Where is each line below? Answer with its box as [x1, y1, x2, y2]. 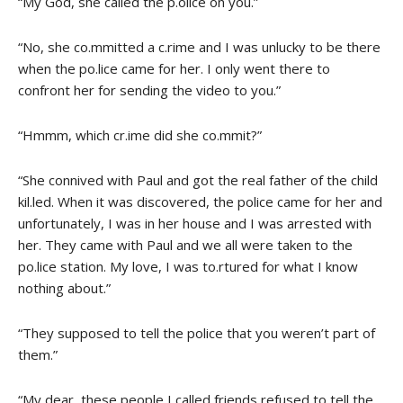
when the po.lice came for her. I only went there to [18, 58, 330, 77]
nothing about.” [18, 278, 111, 297]
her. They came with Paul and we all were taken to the [18, 235, 353, 254]
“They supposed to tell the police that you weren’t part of [18, 323, 375, 342]
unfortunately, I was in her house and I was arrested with [18, 213, 372, 232]
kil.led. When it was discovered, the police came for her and [18, 192, 382, 210]
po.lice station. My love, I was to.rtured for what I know [18, 256, 358, 275]
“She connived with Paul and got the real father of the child [18, 170, 378, 189]
